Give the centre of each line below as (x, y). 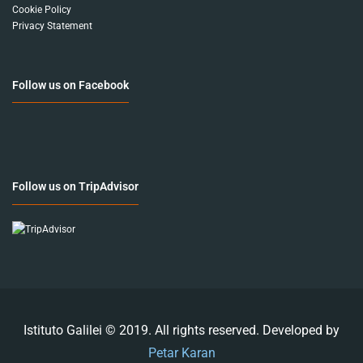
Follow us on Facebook (70, 85)
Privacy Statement (52, 26)
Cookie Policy (42, 9)
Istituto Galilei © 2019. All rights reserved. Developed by (181, 330)
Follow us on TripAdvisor (75, 187)
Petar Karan (181, 352)
